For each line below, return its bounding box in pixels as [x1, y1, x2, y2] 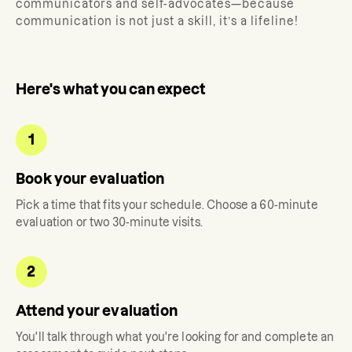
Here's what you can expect [16, 82, 205, 97]
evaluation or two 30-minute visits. [16, 216, 203, 229]
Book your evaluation [16, 171, 165, 186]
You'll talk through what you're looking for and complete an [16, 331, 335, 343]
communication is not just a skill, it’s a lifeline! [16, 15, 299, 27]
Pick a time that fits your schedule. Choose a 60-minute [16, 199, 318, 211]
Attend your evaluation [16, 303, 178, 318]
